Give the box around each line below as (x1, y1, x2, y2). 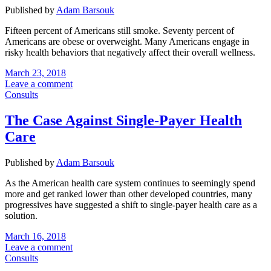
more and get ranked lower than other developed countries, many (5, 189, 252, 200)
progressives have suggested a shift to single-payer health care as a (5, 200, 257, 211)
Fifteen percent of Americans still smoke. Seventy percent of (5, 25, 234, 36)
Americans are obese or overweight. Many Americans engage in (5, 36, 249, 47)
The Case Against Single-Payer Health (5, 113, 242, 129)
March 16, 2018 (5, 231, 66, 242)
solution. (5, 211, 38, 221)
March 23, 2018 (5, 68, 66, 79)
